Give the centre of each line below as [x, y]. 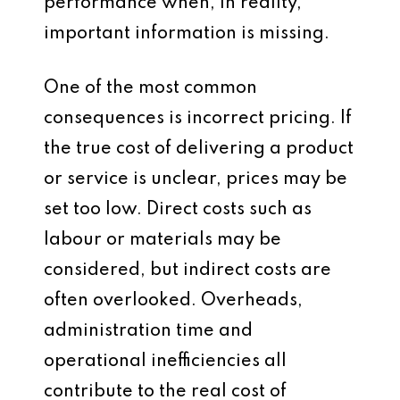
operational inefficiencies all [165, 362]
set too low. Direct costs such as [178, 210]
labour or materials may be [162, 240]
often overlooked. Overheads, [173, 301]
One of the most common [150, 88]
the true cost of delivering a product [199, 149]
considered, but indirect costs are [187, 271]
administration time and [148, 331]
